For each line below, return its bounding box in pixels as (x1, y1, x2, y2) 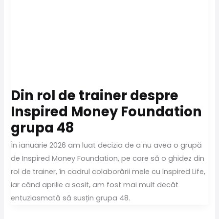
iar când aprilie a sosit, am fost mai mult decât (11, 179, 179, 190)
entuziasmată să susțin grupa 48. (11, 193, 132, 203)
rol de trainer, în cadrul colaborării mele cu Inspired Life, (11, 166, 206, 176)
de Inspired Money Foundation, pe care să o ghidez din (11, 153, 205, 163)
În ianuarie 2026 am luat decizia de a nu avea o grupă (11, 140, 202, 150)
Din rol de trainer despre (11, 86, 179, 106)
